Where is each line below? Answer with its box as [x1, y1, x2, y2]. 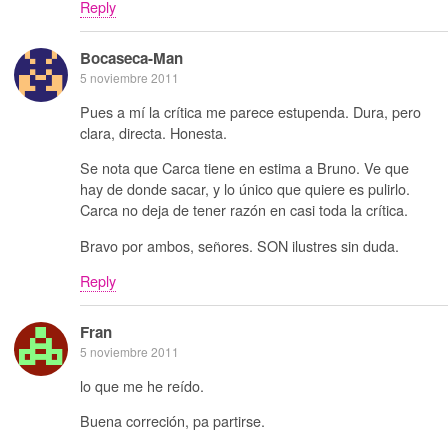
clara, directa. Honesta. [80, 121, 227, 143]
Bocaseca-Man [80, 47, 183, 70]
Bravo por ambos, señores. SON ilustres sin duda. [80, 234, 399, 256]
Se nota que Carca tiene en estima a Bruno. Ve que [80, 157, 409, 179]
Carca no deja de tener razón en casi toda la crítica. [80, 199, 408, 221]
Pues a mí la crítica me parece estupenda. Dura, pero [80, 100, 421, 122]
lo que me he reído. [80, 374, 204, 396]
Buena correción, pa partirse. [80, 410, 265, 432]
